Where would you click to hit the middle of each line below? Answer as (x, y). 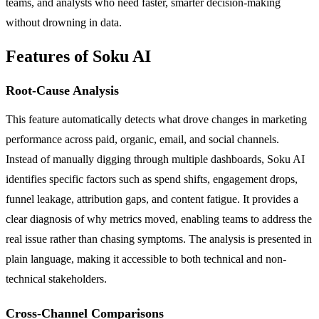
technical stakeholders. (56, 278)
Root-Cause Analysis (62, 90)
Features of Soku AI (78, 56)
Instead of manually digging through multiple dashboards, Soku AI (155, 159)
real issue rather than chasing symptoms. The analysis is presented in (159, 239)
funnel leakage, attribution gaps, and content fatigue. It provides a (152, 199)
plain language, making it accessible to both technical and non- (146, 258)
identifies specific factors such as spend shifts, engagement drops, (152, 179)
